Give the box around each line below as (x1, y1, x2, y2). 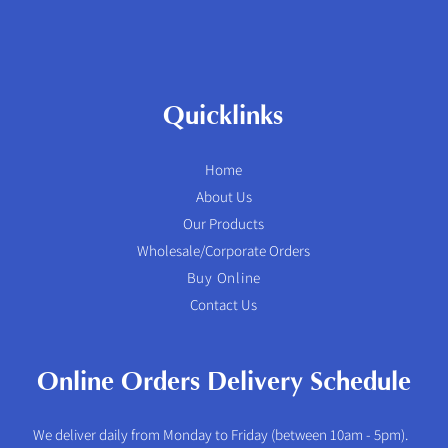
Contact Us (190, 294, 258, 314)
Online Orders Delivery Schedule (37, 366, 411, 397)
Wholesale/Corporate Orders (137, 240, 311, 260)
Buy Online (186, 267, 262, 287)
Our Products (183, 213, 265, 233)
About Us (195, 186, 252, 206)
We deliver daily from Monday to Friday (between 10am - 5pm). (33, 424, 411, 444)
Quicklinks (162, 100, 283, 131)
